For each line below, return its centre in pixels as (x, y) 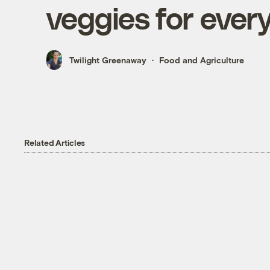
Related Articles (55, 143)
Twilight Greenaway (108, 60)
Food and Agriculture (201, 60)
